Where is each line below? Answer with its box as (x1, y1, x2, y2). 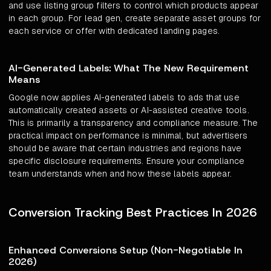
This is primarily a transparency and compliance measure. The (8, 117, 258, 129)
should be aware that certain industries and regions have (8, 143, 242, 154)
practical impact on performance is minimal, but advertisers (8, 130, 247, 142)
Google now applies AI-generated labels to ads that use (8, 92, 240, 103)
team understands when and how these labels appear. (8, 168, 232, 180)
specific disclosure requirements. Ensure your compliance (8, 155, 245, 167)
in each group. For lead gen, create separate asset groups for (8, 13, 261, 24)
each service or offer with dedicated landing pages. (8, 25, 220, 37)
